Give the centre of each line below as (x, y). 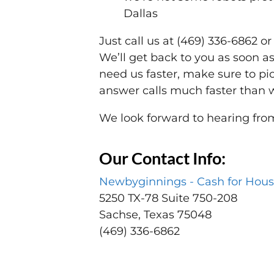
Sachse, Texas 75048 (155, 215)
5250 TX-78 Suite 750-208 (168, 198)
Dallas (141, 14)
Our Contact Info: (162, 158)
